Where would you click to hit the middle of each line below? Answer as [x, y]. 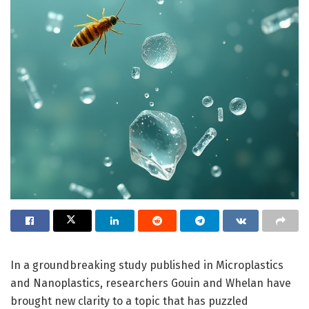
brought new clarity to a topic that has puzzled [129, 301]
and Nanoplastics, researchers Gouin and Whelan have [151, 283]
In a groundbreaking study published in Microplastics [147, 265]
